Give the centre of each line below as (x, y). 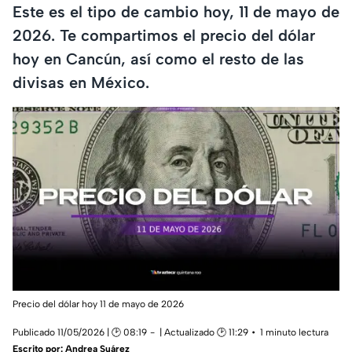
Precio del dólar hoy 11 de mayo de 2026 (98, 304)
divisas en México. (81, 82)
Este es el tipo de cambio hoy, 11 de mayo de (176, 11)
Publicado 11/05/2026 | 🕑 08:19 (80, 333)
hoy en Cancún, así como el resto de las (158, 59)
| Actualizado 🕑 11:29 (204, 333)
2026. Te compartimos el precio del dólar (164, 35)
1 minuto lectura (294, 333)
